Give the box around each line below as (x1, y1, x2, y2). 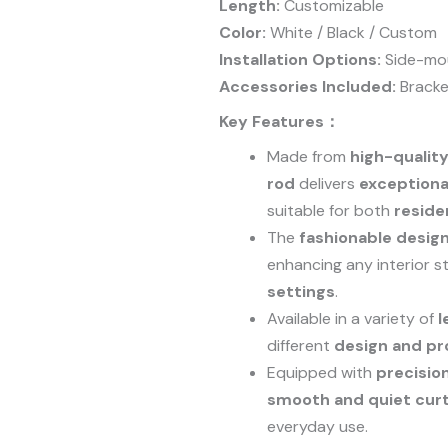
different (267, 334, 335, 356)
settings (267, 280, 336, 302)
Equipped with (267, 361, 377, 383)
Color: (219, 21, 267, 43)
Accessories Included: (219, 75, 397, 97)
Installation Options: (219, 48, 382, 70)
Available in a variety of (267, 307, 439, 329)
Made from (267, 145, 351, 167)
